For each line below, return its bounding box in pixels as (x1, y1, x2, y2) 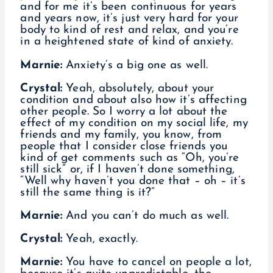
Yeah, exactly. (62, 233, 141, 245)
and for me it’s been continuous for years (20, 1, 237, 13)
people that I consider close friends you (20, 140, 228, 152)
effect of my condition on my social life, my (20, 117, 248, 129)
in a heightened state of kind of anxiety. (20, 36, 237, 48)
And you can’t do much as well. (62, 210, 233, 222)
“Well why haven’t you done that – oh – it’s (20, 175, 246, 187)
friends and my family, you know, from (20, 129, 222, 141)
